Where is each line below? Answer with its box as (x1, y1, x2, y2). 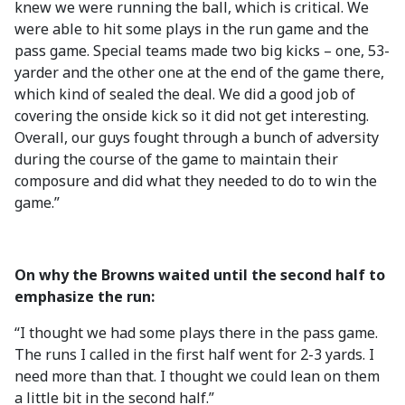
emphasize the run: (14, 287, 155, 306)
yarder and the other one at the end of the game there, (14, 62, 384, 82)
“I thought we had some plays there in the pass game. (14, 323, 378, 343)
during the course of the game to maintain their (14, 149, 338, 169)
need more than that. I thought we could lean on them (14, 366, 380, 386)
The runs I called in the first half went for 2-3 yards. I (14, 344, 374, 364)
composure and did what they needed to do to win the (14, 171, 377, 191)
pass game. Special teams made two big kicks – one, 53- (14, 41, 390, 61)
